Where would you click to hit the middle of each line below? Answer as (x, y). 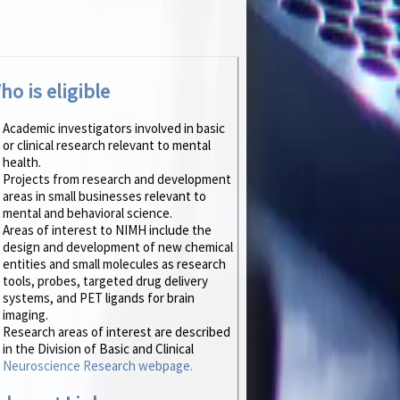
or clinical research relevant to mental (107, 146)
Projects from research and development (117, 179)
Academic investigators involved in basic (114, 129)
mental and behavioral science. (87, 213)
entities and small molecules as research (114, 264)
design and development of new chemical (118, 247)
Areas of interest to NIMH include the (107, 230)
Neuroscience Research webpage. (98, 366)
